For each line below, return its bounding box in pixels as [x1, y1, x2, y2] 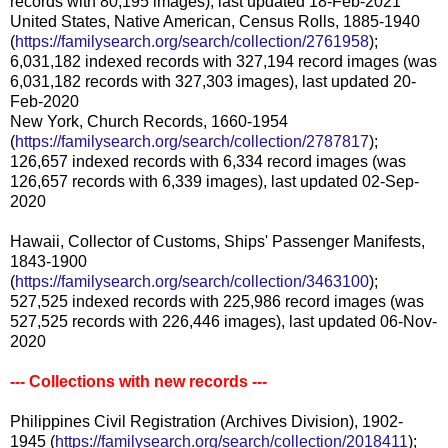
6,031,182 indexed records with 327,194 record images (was [10, 52, 437, 70]
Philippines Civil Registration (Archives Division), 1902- [10, 412, 403, 430]
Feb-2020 [10, 92, 79, 110]
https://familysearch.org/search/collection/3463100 [15, 272, 369, 290]
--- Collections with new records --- [10, 372, 267, 390]
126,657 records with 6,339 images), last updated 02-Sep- [10, 172, 419, 190]
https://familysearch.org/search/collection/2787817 [15, 132, 369, 150]
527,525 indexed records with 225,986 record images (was [10, 292, 424, 310]
